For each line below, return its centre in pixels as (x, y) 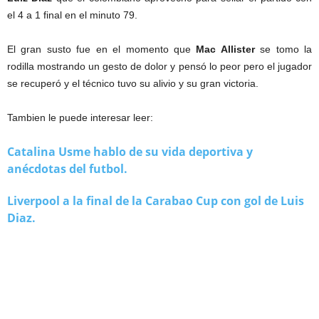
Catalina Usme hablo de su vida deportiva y (130, 152)
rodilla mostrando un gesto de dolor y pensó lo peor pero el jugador (159, 67)
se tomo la (283, 49)
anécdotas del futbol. (67, 169)
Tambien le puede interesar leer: (80, 118)
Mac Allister (225, 49)
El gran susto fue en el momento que (102, 49)
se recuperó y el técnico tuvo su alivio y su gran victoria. (133, 84)
